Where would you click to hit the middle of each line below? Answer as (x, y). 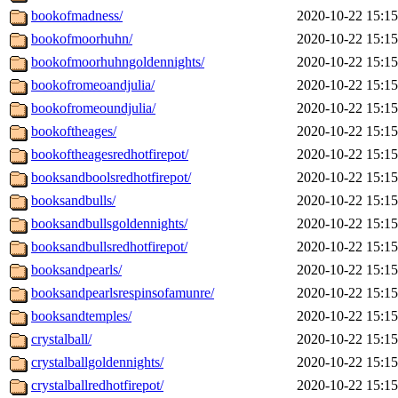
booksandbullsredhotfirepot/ (109, 247)
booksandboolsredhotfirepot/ (111, 178)
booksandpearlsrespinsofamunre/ (123, 293)
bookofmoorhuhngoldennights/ (118, 62)
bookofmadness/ (77, 16)
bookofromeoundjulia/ (93, 108)
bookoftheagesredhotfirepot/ (110, 155)
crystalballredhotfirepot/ (97, 386)
